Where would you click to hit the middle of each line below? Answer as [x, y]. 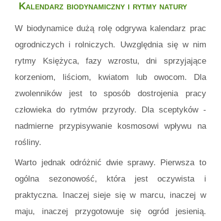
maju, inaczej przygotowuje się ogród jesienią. [110, 212]
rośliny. [28, 143]
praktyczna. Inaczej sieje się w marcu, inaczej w [110, 195]
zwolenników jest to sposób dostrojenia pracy [110, 94]
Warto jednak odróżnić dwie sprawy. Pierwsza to [110, 163]
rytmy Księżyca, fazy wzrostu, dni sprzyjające [110, 61]
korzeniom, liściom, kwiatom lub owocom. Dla [110, 77]
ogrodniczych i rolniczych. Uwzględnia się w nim [110, 45]
